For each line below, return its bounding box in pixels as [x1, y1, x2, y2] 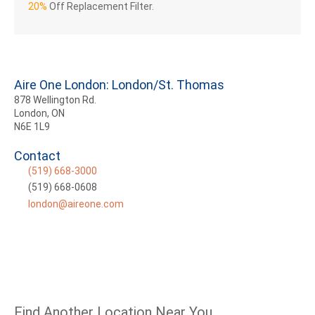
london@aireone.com [28, 198, 124, 210]
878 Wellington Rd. [14, 94, 96, 106]
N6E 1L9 [14, 121, 50, 133]
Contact [14, 148, 60, 164]
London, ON [14, 108, 65, 120]
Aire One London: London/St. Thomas [14, 77, 224, 93]
